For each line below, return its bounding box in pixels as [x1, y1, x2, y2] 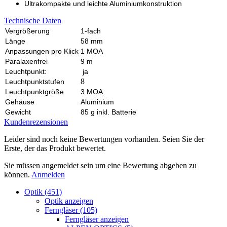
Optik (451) [24, 187, 62, 196]
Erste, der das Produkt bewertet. [4, 143, 106, 153]
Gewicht [5, 107, 31, 116]
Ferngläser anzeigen [65, 214, 129, 223]
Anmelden [31, 170, 65, 179]
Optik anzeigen [45, 196, 93, 205]
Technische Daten [4, 16, 61, 25]
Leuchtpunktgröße [5, 87, 64, 96]
